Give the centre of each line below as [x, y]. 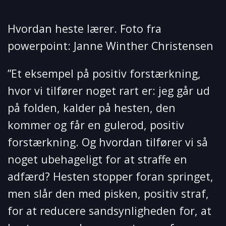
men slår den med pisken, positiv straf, [108, 194]
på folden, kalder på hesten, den [92, 108]
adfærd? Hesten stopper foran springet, [110, 177]
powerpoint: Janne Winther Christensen [110, 45]
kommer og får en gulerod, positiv [96, 125]
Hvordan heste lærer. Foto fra [84, 28]
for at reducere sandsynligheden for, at [109, 211]
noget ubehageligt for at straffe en [97, 159]
